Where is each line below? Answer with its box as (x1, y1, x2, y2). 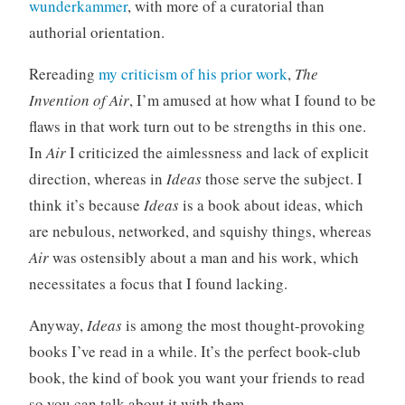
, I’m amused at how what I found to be (128, 89, 376, 110)
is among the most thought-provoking (121, 314, 365, 335)
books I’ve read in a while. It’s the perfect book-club (28, 340, 361, 362)
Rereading (28, 62, 99, 84)
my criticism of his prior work (98, 62, 287, 84)
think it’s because (28, 193, 144, 215)
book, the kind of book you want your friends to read (28, 366, 365, 388)
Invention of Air (28, 89, 129, 110)
